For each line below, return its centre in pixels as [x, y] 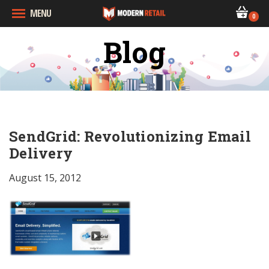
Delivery [41, 153]
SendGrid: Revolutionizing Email [130, 136]
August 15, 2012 [45, 177]
